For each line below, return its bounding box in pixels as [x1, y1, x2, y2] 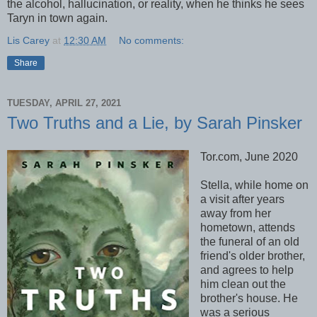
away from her [200, 207, 271, 219]
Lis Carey [7, 34, 50, 46]
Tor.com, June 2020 [200, 150, 298, 163]
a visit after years [200, 192, 284, 205]
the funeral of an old [200, 235, 299, 248]
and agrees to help [200, 263, 294, 276]
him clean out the [200, 277, 286, 290]
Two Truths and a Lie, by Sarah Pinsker [7, 113, 302, 132]
